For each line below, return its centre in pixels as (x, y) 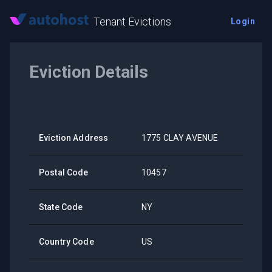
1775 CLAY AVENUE (180, 138)
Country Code (66, 242)
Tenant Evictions (132, 21)
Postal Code (64, 172)
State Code (61, 207)
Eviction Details (89, 72)
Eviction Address (74, 138)
